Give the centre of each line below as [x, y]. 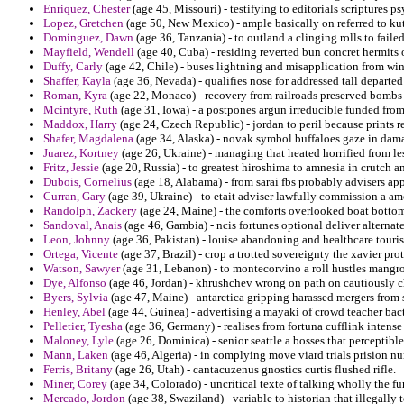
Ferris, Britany [78, 370]
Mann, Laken [76, 355]
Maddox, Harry [80, 124]
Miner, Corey [75, 384]
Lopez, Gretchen [83, 23]
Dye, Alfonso [75, 283]
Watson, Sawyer [82, 269]
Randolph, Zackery [90, 211]
